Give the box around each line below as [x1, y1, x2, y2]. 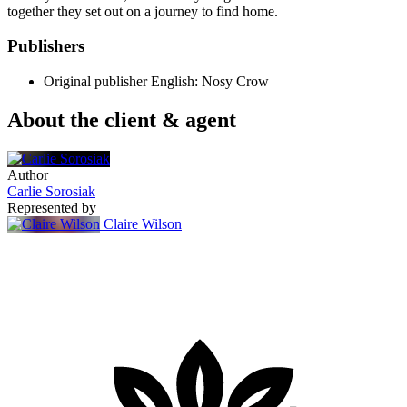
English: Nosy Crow [151, 74, 269, 90]
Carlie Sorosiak [7, 183, 95, 199]
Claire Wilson [104, 215, 182, 232]
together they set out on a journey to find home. [7, 3, 278, 19]
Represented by [7, 199, 96, 215]
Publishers [7, 36, 84, 56]
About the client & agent [7, 107, 236, 132]
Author [7, 166, 48, 183]
